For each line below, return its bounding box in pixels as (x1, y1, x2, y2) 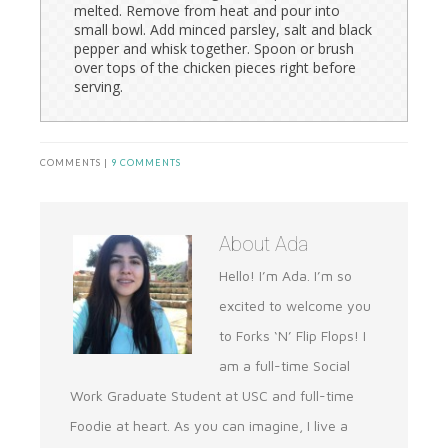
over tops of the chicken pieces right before (74, 58, 356, 78)
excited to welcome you (219, 297, 371, 315)
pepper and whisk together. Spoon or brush (74, 39, 354, 59)
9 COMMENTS (111, 157, 181, 169)
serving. (74, 77, 123, 97)
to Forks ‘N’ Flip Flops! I (219, 327, 366, 345)
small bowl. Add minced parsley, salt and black (74, 20, 372, 40)
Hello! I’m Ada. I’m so (219, 267, 352, 285)
